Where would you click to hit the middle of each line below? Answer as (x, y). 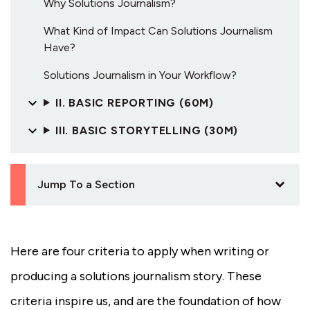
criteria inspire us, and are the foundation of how (146, 301)
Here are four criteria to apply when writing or (140, 251)
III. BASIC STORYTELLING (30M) (147, 130)
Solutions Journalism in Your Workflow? (140, 75)
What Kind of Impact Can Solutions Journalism (158, 30)
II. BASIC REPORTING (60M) (134, 102)
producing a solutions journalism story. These (136, 276)
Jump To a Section (86, 184)
